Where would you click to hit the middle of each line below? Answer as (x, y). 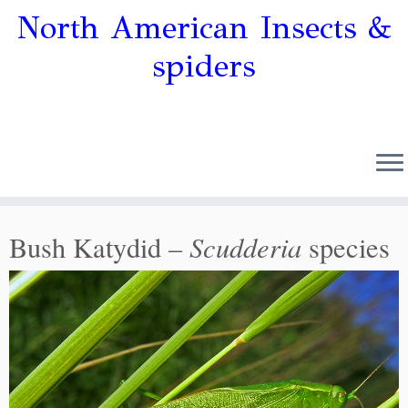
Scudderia (245, 246)
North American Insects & (204, 28)
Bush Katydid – (99, 247)
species (346, 247)
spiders (204, 66)
